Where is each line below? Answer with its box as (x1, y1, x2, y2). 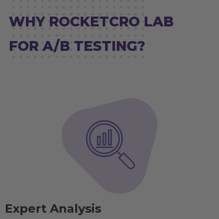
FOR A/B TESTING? (9, 38, 145, 55)
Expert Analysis (5, 201, 101, 216)
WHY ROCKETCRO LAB (9, 13, 174, 30)
